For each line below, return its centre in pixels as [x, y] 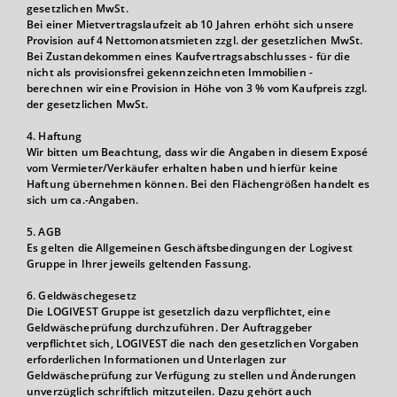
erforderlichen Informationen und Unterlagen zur [157, 359]
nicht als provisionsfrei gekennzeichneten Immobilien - [170, 72]
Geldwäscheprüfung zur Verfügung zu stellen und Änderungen [192, 375]
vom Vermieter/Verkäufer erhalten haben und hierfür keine [183, 168]
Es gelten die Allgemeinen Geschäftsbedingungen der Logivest [190, 248]
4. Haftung [54, 136]
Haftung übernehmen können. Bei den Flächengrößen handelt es [198, 184]
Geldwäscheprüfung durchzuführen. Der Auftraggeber [170, 327]
